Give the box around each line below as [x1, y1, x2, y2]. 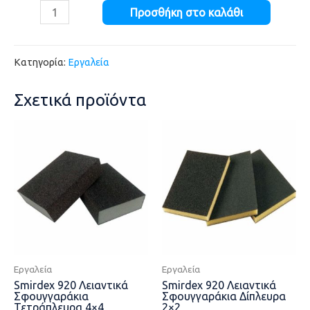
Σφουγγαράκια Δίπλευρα [162, 290, 286, 303]
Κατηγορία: [14, 56, 68, 68]
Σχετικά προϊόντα [14, 90, 146, 109]
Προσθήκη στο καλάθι [130, 6, 244, 19]
